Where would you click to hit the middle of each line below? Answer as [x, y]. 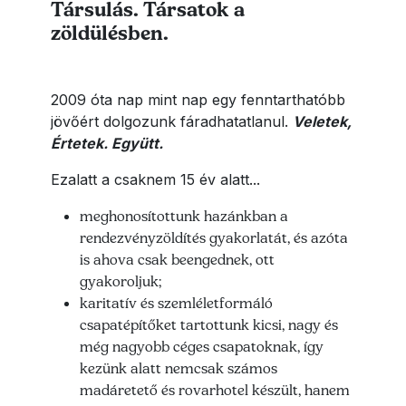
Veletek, [322, 122]
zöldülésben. [110, 34]
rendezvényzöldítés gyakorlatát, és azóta [214, 238]
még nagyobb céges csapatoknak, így [202, 347]
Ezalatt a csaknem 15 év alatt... [155, 180]
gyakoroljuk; [121, 281]
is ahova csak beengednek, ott [177, 260]
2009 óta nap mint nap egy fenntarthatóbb [198, 100]
